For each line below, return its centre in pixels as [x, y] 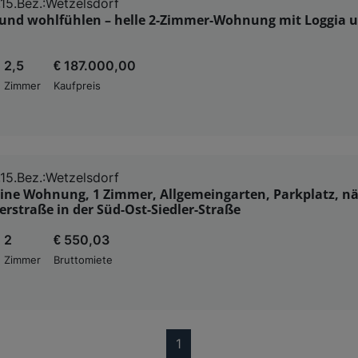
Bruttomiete [83, 260]
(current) [207, 342]
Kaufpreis [77, 86]
